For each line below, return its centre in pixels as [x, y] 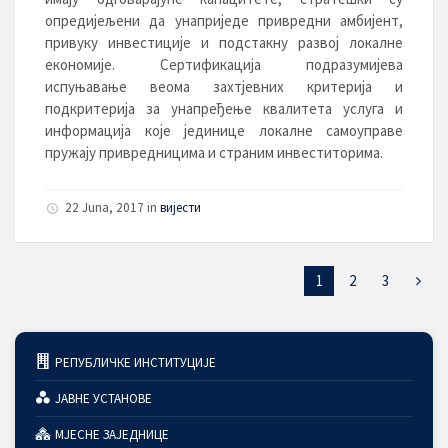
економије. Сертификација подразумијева [224, 65]
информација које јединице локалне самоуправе [224, 131]
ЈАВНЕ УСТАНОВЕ [103, 399]
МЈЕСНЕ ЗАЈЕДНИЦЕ [111, 435]
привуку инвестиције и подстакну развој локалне [224, 43]
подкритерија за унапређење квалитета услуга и [224, 109]
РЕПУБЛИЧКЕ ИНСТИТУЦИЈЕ [135, 363]
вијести [180, 208]
